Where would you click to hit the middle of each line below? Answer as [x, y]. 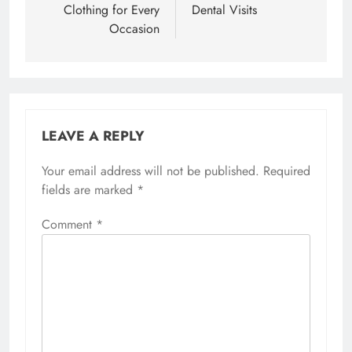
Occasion [134, 29]
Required [287, 171]
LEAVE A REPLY [93, 136]
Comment [69, 225]
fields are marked [89, 190]
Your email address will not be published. [150, 171]
